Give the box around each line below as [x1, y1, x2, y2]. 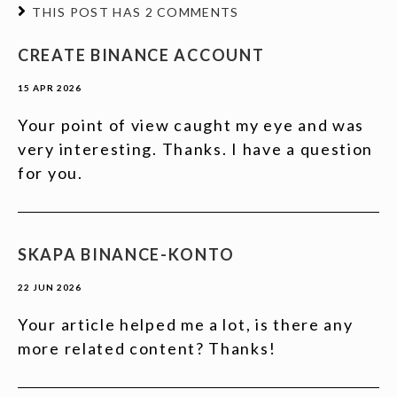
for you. [18, 163, 83, 183]
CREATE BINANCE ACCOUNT [18, 45, 265, 65]
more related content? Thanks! [18, 339, 276, 358]
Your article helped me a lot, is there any [18, 315, 354, 334]
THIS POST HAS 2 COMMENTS [32, 4, 239, 19]
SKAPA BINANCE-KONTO [18, 245, 235, 264]
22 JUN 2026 [18, 282, 82, 292]
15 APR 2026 [18, 82, 82, 93]
